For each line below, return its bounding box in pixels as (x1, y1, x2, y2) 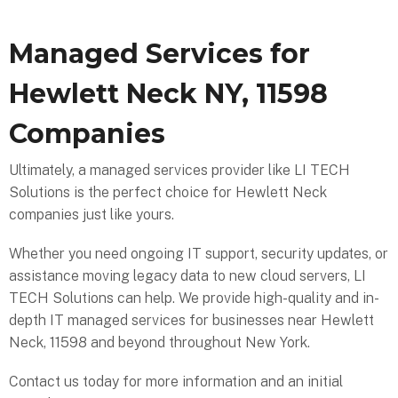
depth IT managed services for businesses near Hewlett (9, 312, 374, 330)
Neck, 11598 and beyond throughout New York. (9, 334, 310, 352)
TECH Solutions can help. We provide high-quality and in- (9, 290, 379, 307)
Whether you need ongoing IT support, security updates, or (9, 245, 388, 263)
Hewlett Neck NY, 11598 (9, 76, 328, 110)
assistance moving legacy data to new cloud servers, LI (9, 267, 366, 285)
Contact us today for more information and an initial (9, 373, 343, 391)
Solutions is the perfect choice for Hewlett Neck (9, 184, 327, 202)
